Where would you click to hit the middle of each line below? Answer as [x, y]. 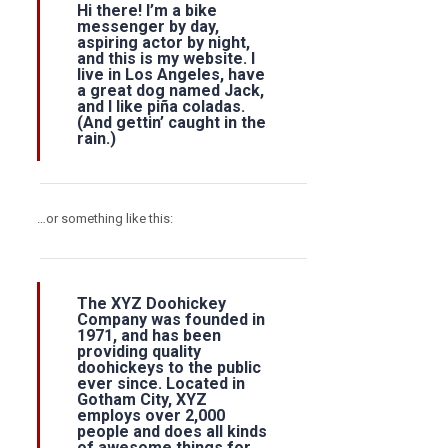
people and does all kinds [172, 431]
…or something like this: [105, 218]
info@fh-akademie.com [244, 284]
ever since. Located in [161, 383]
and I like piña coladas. [161, 106]
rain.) [96, 138]
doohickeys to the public [169, 367]
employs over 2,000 [151, 415]
